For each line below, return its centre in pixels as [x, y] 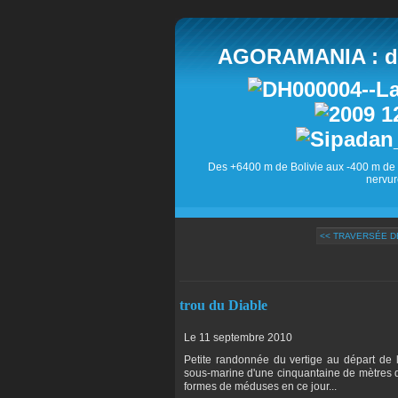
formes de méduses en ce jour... [260, 386]
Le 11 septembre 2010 [238, 337]
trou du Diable [223, 305]
